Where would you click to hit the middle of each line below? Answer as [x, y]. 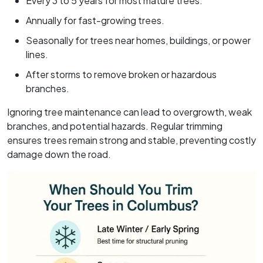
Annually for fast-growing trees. [95, 20]
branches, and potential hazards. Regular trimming [115, 126]
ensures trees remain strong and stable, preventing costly [131, 140]
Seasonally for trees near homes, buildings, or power [138, 40]
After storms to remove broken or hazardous [121, 74]
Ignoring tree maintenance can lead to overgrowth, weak [129, 112]
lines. [37, 54]
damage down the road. [59, 154]
